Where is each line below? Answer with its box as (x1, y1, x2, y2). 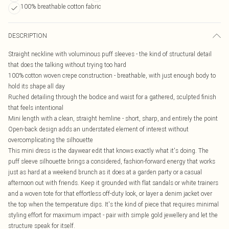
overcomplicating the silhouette (8, 136, 93, 144)
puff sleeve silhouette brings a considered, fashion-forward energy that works (8, 157, 215, 165)
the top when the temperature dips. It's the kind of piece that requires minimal (8, 200, 219, 208)
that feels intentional (8, 104, 63, 111)
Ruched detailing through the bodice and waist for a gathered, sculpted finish (8, 93, 216, 101)
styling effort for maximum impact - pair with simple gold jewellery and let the (8, 211, 218, 219)
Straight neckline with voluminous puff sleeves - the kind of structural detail (8, 50, 212, 58)
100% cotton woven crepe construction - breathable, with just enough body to (8, 72, 216, 79)
